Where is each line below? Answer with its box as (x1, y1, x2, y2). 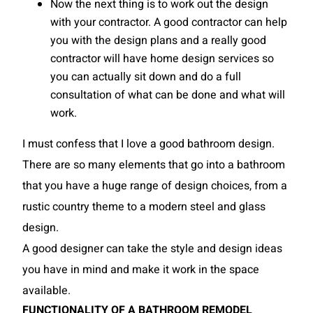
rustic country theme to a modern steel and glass (22, 198, 265, 215)
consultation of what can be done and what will (50, 87, 285, 103)
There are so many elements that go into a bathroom (22, 156, 285, 173)
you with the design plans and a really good (50, 32, 266, 49)
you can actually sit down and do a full (50, 68, 241, 85)
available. (22, 282, 71, 299)
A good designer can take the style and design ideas (22, 240, 282, 257)
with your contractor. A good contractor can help (50, 14, 287, 31)
